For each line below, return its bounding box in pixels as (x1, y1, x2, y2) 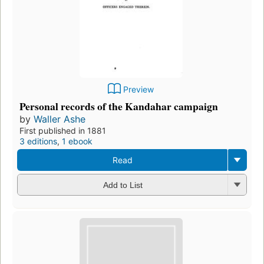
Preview (123, 84, 154, 94)
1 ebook (62, 136, 93, 146)
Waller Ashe (34, 113, 85, 125)
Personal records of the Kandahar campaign (19, 98, 218, 114)
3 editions (19, 136, 57, 146)
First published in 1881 (19, 125, 106, 136)
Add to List (103, 180, 143, 190)
